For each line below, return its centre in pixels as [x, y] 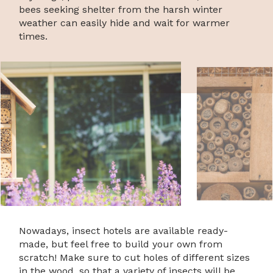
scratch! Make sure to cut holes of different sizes [135, 257]
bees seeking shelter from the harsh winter [121, 9]
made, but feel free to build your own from [121, 244]
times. [34, 36]
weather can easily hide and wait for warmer [125, 23]
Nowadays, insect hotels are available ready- [124, 230]
